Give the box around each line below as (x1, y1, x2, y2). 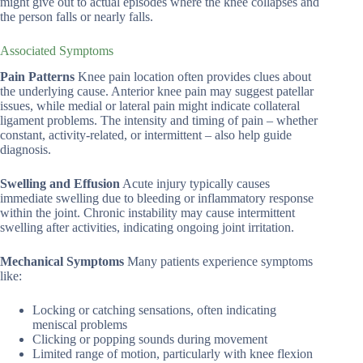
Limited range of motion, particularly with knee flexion (32, 347, 313, 361)
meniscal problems (32, 318, 127, 332)
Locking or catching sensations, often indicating (32, 303, 276, 318)
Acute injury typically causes (120, 177, 270, 191)
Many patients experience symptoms (124, 254, 313, 269)
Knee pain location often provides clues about (75, 70, 311, 84)
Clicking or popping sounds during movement (32, 332, 267, 347)
